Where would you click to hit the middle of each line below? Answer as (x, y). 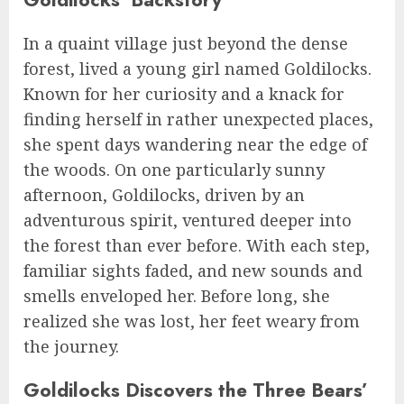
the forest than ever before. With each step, (197, 245)
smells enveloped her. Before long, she (177, 295)
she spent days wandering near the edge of (195, 144)
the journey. (71, 346)
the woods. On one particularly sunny (174, 169)
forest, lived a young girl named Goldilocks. (197, 68)
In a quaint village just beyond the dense (186, 43)
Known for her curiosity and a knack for (184, 93)
